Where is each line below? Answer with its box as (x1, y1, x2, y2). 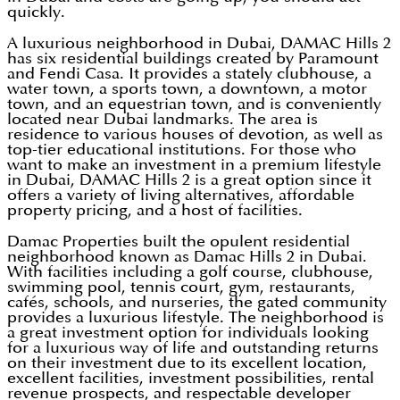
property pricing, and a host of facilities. (7, 203, 303, 219)
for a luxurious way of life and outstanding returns (7, 340, 379, 356)
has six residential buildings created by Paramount (7, 51, 379, 67)
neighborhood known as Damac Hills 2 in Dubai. (7, 249, 367, 265)
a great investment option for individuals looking (7, 325, 369, 341)
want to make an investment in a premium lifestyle (7, 157, 381, 173)
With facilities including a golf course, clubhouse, (7, 264, 373, 280)
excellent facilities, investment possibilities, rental (7, 371, 374, 387)
